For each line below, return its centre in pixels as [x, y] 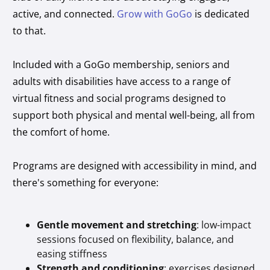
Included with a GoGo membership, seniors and [121, 64]
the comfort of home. [63, 132]
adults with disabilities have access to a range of [122, 81]
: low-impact [224, 224]
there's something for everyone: [86, 182]
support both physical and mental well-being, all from [134, 115]
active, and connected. [65, 14]
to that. [30, 30]
